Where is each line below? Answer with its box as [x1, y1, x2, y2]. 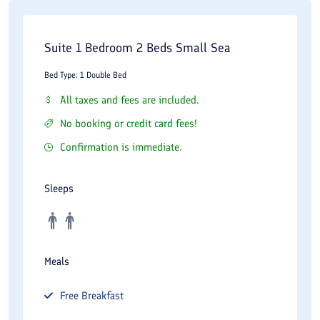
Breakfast [81, 289, 124, 302]
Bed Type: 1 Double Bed [44, 69, 126, 80]
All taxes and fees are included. [60, 93, 199, 106]
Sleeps [44, 181, 74, 195]
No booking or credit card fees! [60, 116, 197, 130]
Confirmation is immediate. [60, 140, 182, 154]
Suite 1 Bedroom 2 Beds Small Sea [44, 39, 231, 56]
